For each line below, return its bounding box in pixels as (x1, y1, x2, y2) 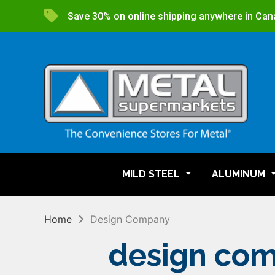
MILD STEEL (122, 168, 180, 180)
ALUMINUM (212, 168, 265, 180)
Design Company (90, 213, 170, 226)
